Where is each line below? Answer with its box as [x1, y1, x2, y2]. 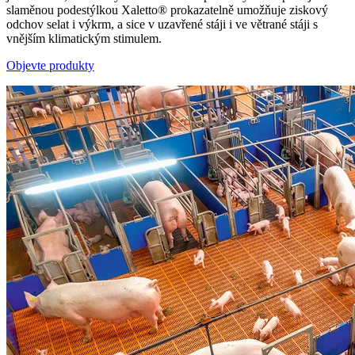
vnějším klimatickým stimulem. [6, 31, 162, 45]
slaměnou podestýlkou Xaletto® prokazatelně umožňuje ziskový [6, 2, 328, 17]
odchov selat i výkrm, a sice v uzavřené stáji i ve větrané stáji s [6, 17, 318, 31]
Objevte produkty [6, 58, 94, 72]
